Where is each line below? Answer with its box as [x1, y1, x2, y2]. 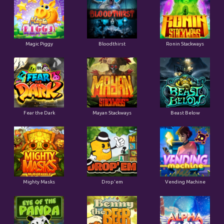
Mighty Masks [23, 179, 55, 185]
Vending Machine [164, 179, 205, 185]
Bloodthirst [98, 41, 125, 47]
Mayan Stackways [92, 110, 131, 116]
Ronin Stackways [166, 41, 204, 47]
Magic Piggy [25, 41, 53, 47]
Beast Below [170, 110, 200, 116]
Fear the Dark [23, 110, 55, 116]
